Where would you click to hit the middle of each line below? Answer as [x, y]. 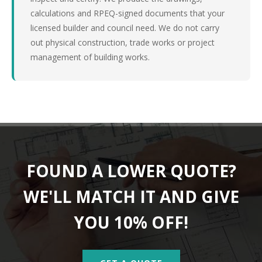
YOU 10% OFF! [131, 222]
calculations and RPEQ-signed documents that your [127, 13]
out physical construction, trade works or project [123, 42]
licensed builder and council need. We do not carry [125, 28]
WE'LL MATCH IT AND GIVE [131, 196]
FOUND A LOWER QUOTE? [131, 171]
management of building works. [90, 57]
